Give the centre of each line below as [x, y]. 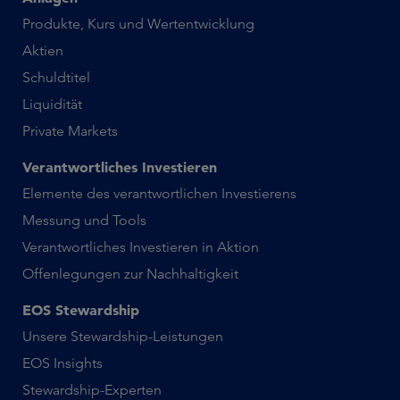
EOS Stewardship [81, 310]
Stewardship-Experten [92, 390]
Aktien [43, 50]
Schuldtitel [56, 77]
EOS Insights [62, 363]
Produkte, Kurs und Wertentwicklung [138, 24]
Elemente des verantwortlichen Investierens [159, 193]
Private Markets [70, 131]
